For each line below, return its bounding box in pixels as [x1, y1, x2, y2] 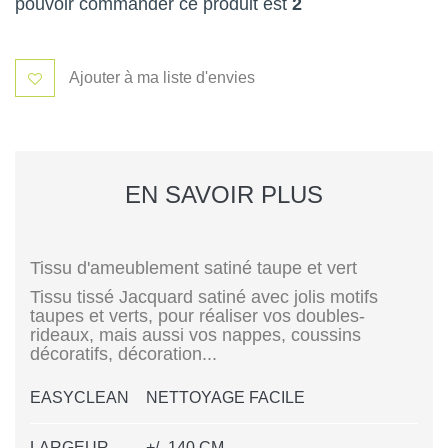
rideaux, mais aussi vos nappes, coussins [30, 325, 361, 346]
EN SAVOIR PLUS [125, 181, 323, 209]
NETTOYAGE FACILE [146, 389, 305, 407]
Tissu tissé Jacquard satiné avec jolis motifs [30, 287, 378, 308]
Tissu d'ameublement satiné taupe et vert [30, 258, 357, 279]
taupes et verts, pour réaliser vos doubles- [30, 306, 365, 327]
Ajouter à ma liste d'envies [69, 69, 255, 87]
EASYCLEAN [30, 389, 129, 407]
